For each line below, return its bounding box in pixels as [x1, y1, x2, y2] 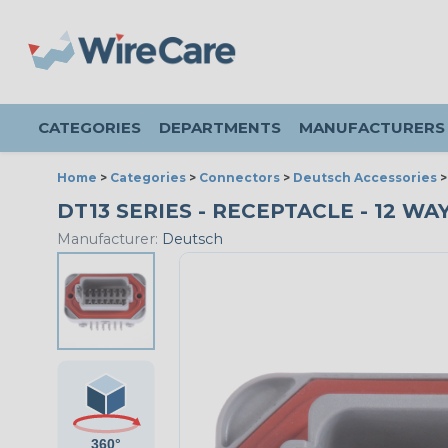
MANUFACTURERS [299, 118, 445, 137]
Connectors [199, 170, 280, 185]
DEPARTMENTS [159, 118, 281, 137]
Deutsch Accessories [293, 170, 437, 185]
